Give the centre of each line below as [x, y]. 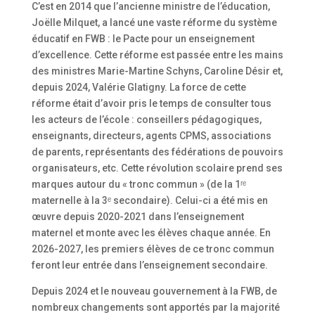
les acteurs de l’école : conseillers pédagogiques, [146, 119]
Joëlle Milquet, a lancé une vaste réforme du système [154, 22]
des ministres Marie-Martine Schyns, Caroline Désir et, [157, 71]
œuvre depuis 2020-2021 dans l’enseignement [137, 216]
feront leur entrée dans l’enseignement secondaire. [149, 265]
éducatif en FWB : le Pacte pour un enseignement [143, 38]
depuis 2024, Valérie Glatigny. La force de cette [139, 87]
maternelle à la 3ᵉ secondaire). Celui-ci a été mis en [149, 200]
